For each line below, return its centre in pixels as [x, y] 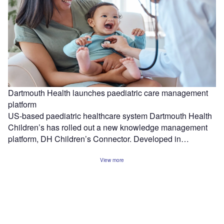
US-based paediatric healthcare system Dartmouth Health [110, 116]
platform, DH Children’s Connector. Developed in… [98, 139]
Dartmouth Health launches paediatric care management [108, 93]
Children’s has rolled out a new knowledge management [108, 127]
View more [112, 160]
